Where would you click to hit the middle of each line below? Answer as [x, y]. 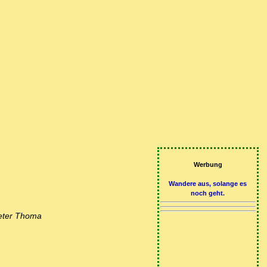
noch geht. [208, 193]
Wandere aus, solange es [208, 184]
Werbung [208, 165]
